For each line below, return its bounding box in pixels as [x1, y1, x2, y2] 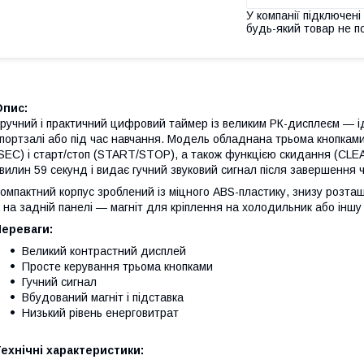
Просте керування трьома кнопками [22, 259, 213, 273]
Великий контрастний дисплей [22, 244, 186, 258]
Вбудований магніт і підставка [22, 290, 184, 304]
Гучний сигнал [22, 275, 97, 288]
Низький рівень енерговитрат [22, 305, 179, 319]
